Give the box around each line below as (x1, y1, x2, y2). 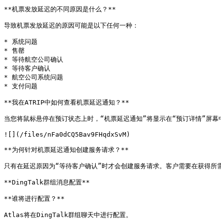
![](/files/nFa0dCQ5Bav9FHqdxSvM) (4, 131, 130, 138)
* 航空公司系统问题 (4, 74, 63, 81)
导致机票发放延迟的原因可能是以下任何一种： (4, 22, 139, 29)
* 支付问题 (4, 82, 37, 90)
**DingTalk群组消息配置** (4, 179, 90, 186)
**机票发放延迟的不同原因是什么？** (4, 5, 116, 13)
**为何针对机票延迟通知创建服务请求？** (4, 146, 129, 153)
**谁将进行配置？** (4, 195, 65, 202)
